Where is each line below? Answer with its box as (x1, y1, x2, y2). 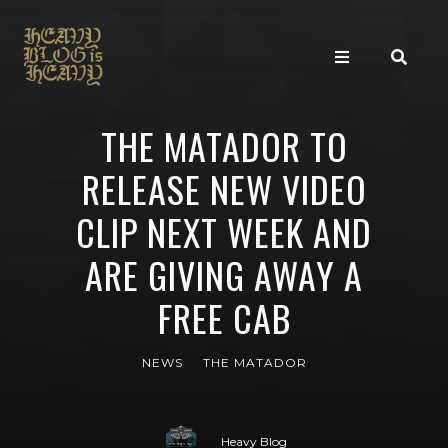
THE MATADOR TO (100, 119, 348, 172)
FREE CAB (157, 291, 291, 344)
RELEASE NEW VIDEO (81, 162, 367, 215)
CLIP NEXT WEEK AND (76, 205, 372, 258)
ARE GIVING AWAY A (85, 248, 363, 301)
